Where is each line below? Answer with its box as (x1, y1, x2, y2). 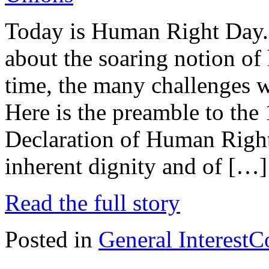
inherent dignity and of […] (5, 153, 267, 179)
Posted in (5, 226, 98, 252)
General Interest (98, 226, 249, 252)
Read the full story (5, 189, 180, 216)
